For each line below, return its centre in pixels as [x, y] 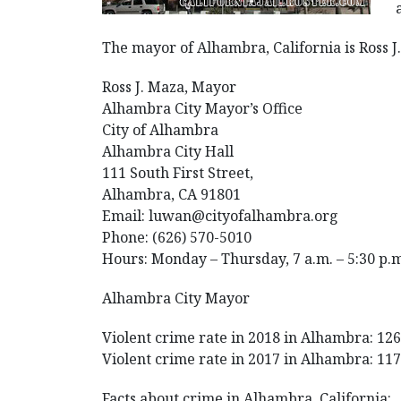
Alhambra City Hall [168, 151]
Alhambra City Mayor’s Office [202, 108]
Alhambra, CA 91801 [171, 194]
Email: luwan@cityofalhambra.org [220, 216]
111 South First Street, [178, 173]
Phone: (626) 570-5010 [177, 237]
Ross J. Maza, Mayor [169, 87]
